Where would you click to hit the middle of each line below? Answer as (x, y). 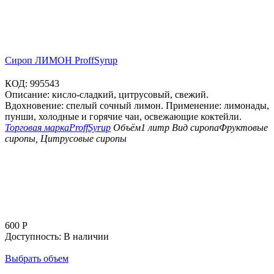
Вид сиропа (195, 128)
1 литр (155, 128)
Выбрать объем (37, 259)
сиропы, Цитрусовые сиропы (66, 139)
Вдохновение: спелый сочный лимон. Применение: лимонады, (137, 106)
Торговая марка (37, 128)
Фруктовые (243, 128)
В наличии (86, 237)
